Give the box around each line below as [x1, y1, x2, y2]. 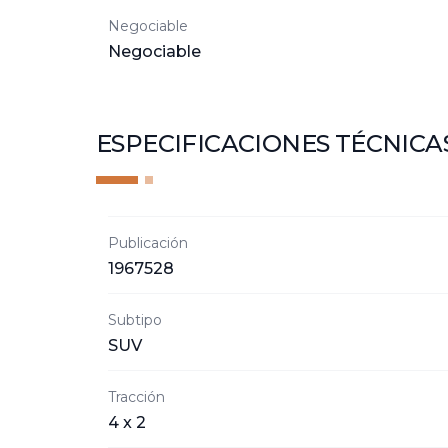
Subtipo [108, 311, 162, 329]
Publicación [108, 234, 188, 252]
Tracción [108, 388, 165, 406]
